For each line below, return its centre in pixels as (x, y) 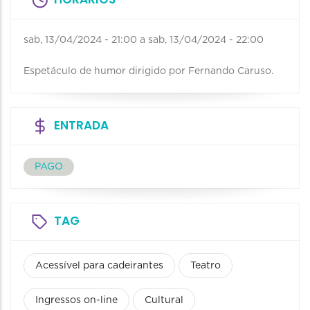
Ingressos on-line (76, 301)
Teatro (206, 266)
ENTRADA (81, 126)
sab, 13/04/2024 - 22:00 (206, 40)
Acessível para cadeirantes (99, 266)
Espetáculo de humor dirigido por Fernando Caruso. (148, 72)
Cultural (164, 301)
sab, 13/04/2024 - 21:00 (80, 40)
